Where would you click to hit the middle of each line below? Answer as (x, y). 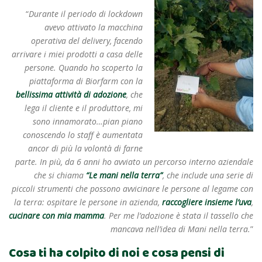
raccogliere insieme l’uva (206, 202)
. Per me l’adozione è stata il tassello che (179, 216)
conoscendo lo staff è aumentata (83, 135)
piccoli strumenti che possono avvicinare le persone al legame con (132, 189)
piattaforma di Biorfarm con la (86, 81)
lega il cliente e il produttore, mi (84, 108)
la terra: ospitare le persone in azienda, (87, 202)
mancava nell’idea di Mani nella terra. (180, 229)
